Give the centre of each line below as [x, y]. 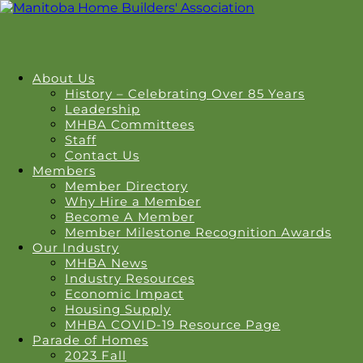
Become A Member [130, 217]
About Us [64, 78]
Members [64, 171]
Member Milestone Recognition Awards [198, 232]
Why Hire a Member [133, 201]
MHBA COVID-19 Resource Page [173, 325]
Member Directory [126, 186]
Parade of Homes [90, 340]
